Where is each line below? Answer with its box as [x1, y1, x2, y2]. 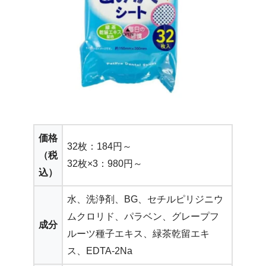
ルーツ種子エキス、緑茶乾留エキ [67, 228, 210, 239]
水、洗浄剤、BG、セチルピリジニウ [67, 194, 223, 204]
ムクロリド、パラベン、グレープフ [67, 211, 219, 221]
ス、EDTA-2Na [67, 245, 132, 256]
